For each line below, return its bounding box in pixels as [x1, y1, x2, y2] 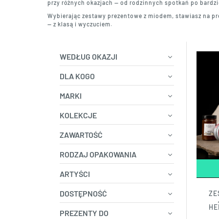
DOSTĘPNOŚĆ [60, 188, 107, 198]
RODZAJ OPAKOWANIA [60, 149, 136, 159]
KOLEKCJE [60, 110, 97, 120]
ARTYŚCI [60, 169, 90, 178]
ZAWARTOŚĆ [60, 130, 103, 139]
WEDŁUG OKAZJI [60, 51, 117, 61]
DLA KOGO [60, 71, 95, 81]
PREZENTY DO [60, 208, 109, 218]
